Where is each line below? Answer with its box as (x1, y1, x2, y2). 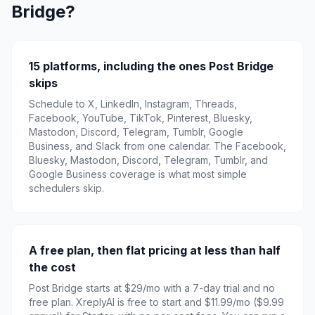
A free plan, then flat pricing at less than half (29, 243, 281, 257)
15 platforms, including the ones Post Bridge (29, 59, 274, 73)
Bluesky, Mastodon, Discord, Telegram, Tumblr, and (29, 154, 268, 166)
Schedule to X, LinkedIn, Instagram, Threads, (29, 98, 237, 110)
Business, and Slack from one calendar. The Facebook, (29, 140, 286, 152)
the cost (29, 260, 76, 274)
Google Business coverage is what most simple (29, 168, 247, 180)
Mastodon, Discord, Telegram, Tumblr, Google (29, 126, 243, 138)
